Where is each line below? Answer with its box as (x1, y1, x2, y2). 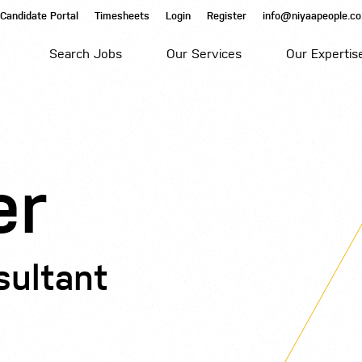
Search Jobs (49, 45, 123, 61)
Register (207, 10, 247, 23)
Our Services (166, 45, 242, 61)
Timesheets (95, 10, 150, 23)
